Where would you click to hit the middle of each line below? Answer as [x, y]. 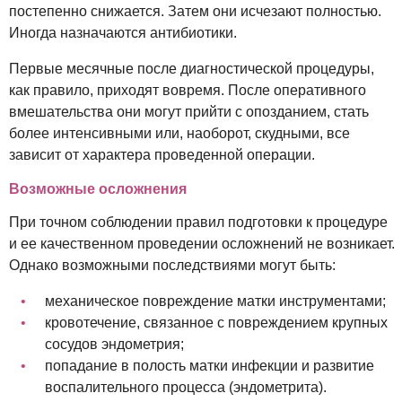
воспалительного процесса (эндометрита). [186, 387]
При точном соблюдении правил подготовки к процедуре [198, 222]
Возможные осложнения [98, 188]
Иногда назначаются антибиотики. [123, 32]
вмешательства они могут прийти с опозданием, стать [189, 111]
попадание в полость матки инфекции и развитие [210, 365]
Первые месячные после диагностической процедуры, [192, 68]
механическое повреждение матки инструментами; [215, 301]
